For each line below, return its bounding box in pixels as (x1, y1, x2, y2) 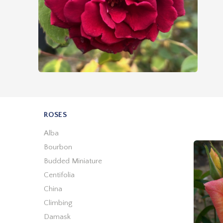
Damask (43, 212, 71, 221)
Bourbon (43, 142, 72, 151)
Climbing (43, 198, 72, 207)
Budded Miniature (43, 156, 102, 165)
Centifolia (43, 170, 75, 179)
